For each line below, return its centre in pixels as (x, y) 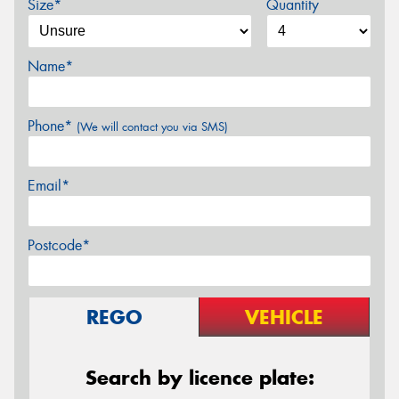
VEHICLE (284, 317)
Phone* (52, 126)
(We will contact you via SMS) (152, 127)
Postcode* (59, 245)
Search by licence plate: (199, 378)
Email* (49, 186)
